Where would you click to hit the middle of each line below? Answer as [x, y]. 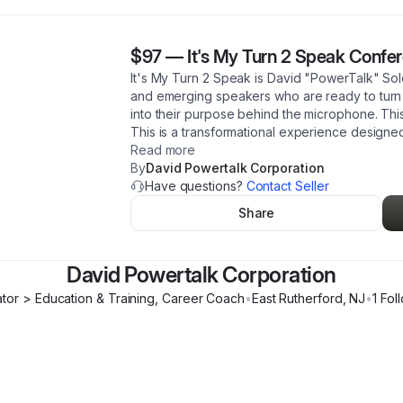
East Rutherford [297, 298]
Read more [163, 150]
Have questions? [196, 186]
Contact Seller [287, 186]
